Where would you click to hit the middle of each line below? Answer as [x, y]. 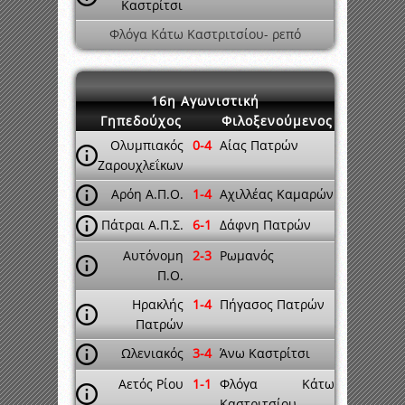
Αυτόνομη [153, 255]
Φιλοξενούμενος [277, 121]
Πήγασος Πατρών [272, 304]
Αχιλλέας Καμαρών [277, 194]
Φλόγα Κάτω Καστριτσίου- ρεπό [205, 34]
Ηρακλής [158, 304]
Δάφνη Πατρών [265, 225]
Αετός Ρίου [151, 384]
